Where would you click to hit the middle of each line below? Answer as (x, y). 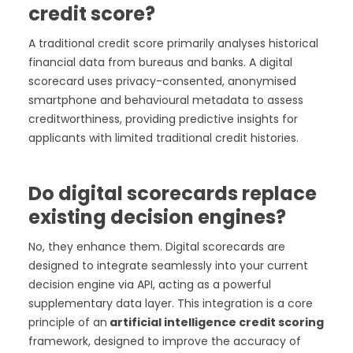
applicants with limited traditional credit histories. (163, 138)
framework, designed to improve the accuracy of (165, 342)
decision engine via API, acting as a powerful (150, 285)
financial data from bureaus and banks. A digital (160, 63)
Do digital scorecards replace (173, 194)
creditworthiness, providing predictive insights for (163, 119)
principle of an (68, 323)
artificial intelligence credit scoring (216, 323)
